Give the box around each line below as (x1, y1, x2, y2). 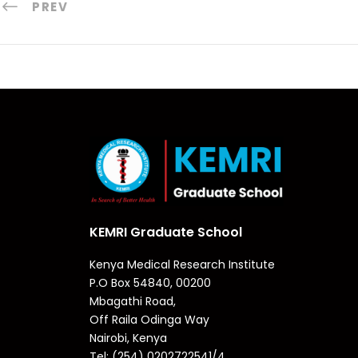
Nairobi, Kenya (89, 329, 167, 346)
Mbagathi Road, (89, 292, 176, 309)
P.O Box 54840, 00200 (89, 274, 211, 291)
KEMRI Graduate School (89, 222, 242, 241)
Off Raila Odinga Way (89, 311, 209, 328)
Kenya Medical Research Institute (89, 256, 275, 272)
